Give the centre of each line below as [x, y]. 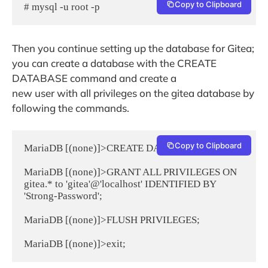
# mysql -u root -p [62, 7]
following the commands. [71, 108]
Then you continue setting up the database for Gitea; [133, 48]
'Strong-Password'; [63, 196]
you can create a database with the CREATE [114, 63]
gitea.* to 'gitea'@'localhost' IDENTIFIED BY [120, 184]
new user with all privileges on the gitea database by [133, 93]
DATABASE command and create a [94, 78]
